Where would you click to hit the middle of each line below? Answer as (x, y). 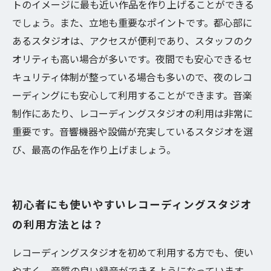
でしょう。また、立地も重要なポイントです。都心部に (132, 22)
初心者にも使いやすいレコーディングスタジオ (132, 204)
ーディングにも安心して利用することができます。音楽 (132, 95)
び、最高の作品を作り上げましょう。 (94, 149)
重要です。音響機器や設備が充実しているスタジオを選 (132, 131)
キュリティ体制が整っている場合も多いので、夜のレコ (132, 77)
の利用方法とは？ (58, 224)
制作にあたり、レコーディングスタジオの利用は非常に (132, 113)
